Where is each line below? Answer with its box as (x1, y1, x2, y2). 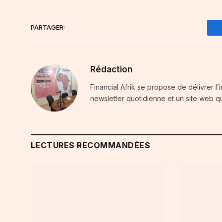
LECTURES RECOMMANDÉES (31, 140, 151, 150)
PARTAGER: (31, 23, 65, 32)
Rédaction (90, 64, 132, 74)
